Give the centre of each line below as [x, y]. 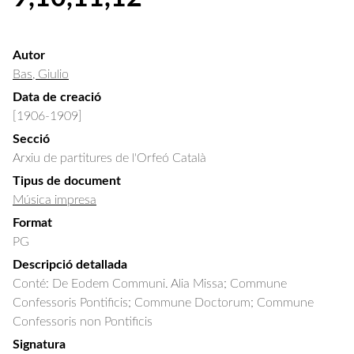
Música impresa [55, 200]
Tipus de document [67, 181]
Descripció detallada [70, 265]
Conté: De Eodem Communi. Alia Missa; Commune [151, 284]
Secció [31, 139]
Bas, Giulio [41, 74]
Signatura [39, 345]
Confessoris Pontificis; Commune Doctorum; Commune [165, 303]
